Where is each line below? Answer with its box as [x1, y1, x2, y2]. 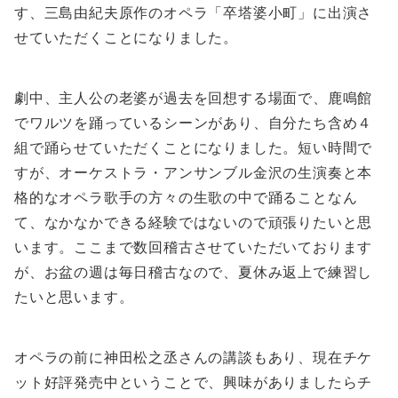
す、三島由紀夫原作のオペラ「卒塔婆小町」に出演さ [14, 4, 373, 22]
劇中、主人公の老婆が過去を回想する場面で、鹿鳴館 [14, 89, 373, 107]
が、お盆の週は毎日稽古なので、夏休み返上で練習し [14, 263, 373, 282]
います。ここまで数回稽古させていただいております [14, 238, 373, 257]
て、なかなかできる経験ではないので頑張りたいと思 [14, 213, 373, 232]
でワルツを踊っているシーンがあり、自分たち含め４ [14, 114, 373, 132]
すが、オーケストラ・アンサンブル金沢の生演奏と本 [14, 163, 373, 182]
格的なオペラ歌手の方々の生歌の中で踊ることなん [14, 188, 358, 207]
